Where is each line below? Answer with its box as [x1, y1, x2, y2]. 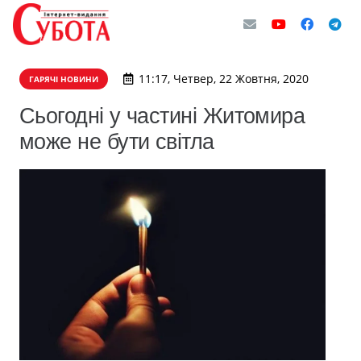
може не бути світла [19, 129, 214, 154]
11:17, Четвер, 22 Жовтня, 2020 [138, 71, 309, 86]
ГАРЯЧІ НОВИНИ [29, 73, 98, 85]
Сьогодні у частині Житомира [19, 103, 305, 128]
